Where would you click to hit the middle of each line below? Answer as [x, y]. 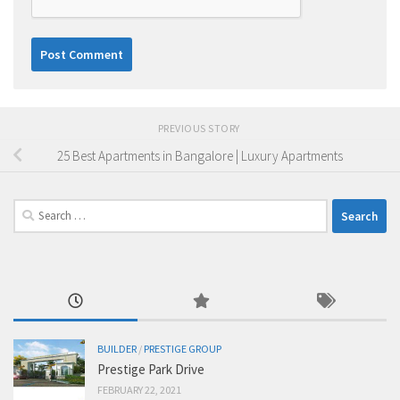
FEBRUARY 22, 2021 [139, 390]
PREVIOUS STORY [200, 129]
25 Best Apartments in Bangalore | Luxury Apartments [200, 155]
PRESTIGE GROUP [183, 349]
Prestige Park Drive [151, 370]
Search [31, 209]
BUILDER [117, 349]
